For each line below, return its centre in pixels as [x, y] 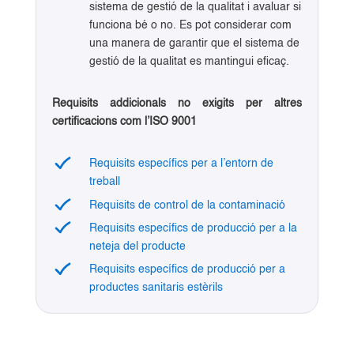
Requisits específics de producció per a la [193, 228]
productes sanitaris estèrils [156, 288]
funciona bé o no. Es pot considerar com [190, 26]
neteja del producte [137, 246]
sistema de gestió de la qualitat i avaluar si [195, 8]
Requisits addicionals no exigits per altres [177, 104]
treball [104, 182]
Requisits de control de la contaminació [187, 205]
